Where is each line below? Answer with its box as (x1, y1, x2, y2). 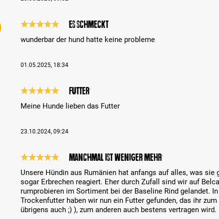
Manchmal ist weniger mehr (69, 152, 162, 163)
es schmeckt (69, 19, 109, 30)
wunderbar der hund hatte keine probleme (21, 35, 155, 44)
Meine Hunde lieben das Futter (21, 102, 120, 111)
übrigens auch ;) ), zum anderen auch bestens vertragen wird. (21, 205, 217, 215)
